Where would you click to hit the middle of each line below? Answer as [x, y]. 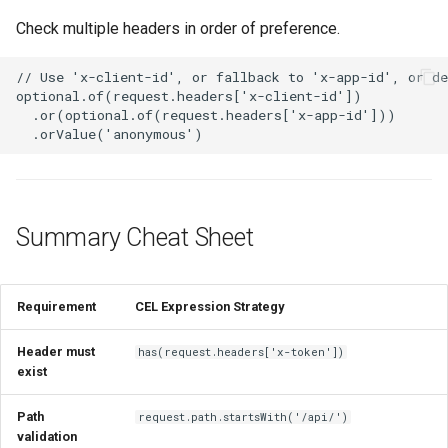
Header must [56, 352]
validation [47, 437]
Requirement [56, 307]
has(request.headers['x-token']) [241, 352]
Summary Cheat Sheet [135, 238]
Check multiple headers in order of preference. [178, 29]
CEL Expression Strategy [209, 307]
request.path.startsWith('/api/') [243, 417]
